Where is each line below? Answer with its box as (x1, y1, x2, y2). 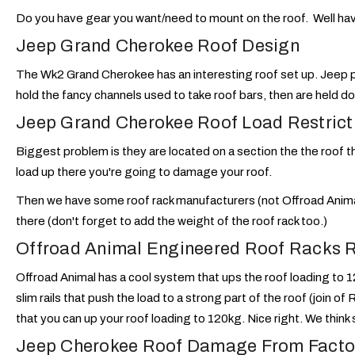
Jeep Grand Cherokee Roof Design (16, 36, 300, 56)
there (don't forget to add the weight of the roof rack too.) (16, 215, 327, 228)
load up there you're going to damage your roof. (16, 166, 272, 179)
